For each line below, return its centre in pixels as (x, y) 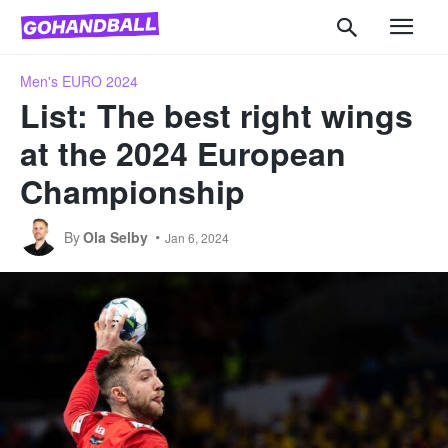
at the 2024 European (183, 152)
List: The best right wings (216, 114)
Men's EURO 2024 (79, 80)
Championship (132, 190)
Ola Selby (115, 236)
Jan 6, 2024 (197, 237)
